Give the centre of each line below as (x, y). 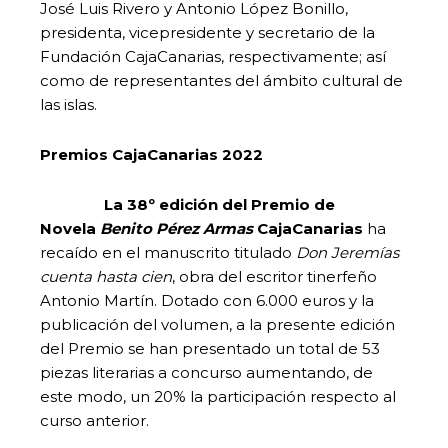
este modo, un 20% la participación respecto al (218, 396)
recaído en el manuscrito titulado (168, 252)
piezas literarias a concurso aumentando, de (206, 372)
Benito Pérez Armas (176, 228)
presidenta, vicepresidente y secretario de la (207, 32)
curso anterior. (94, 420)
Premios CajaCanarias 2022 (151, 154)
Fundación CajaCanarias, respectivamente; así (213, 56)
